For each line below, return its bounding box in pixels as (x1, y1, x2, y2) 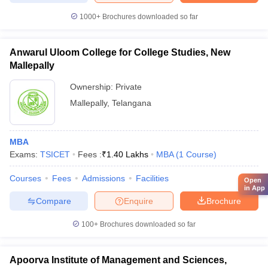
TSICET (40, 150, 70, 159)
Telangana (112, 98, 151, 108)
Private (115, 82, 142, 92)
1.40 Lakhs (106, 150, 148, 159)
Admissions (82, 173, 125, 183)
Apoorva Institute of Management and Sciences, (10, 255, 227, 265)
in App (244, 184, 265, 191)
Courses (10, 173, 41, 183)
